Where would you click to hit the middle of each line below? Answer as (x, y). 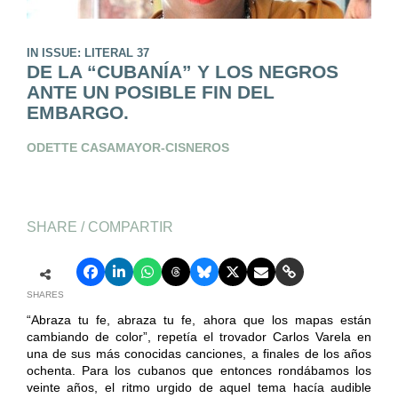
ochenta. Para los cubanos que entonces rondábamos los (199, 371)
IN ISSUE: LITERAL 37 (88, 52)
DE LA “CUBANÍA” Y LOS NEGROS (182, 71)
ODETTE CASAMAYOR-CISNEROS (127, 147)
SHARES (45, 295)
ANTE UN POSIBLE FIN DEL (150, 92)
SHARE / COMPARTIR (99, 226)
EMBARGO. (77, 112)
